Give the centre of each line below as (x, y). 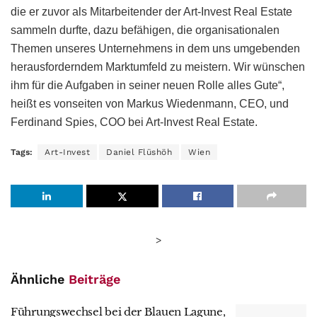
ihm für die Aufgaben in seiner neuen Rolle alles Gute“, (148, 85)
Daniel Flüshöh (139, 152)
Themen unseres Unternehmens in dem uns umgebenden (155, 48)
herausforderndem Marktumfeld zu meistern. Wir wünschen (158, 67)
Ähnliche (40, 279)
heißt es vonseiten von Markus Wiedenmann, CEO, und (150, 103)
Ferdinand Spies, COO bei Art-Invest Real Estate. (134, 122)
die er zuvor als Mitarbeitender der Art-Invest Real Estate (151, 11)
